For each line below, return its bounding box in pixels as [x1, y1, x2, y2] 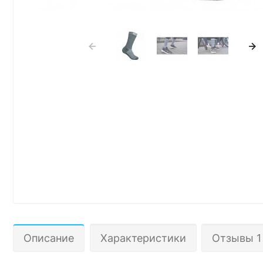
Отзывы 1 [212, 231, 261, 244]
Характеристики [100, 231, 186, 244]
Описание [23, 231, 74, 244]
